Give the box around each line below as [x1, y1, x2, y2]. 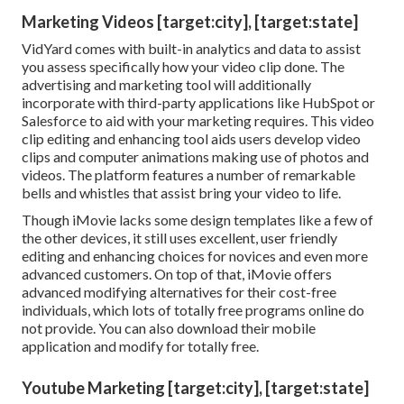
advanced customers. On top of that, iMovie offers [22, 265, 332, 283]
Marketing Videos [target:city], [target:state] [22, 12, 358, 32]
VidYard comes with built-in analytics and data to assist [22, 40, 361, 58]
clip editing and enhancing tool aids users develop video [22, 130, 361, 148]
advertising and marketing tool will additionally [22, 76, 311, 94]
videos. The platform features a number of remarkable [22, 166, 355, 184]
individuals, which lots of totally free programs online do [22, 301, 364, 319]
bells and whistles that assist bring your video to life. [22, 184, 341, 202]
